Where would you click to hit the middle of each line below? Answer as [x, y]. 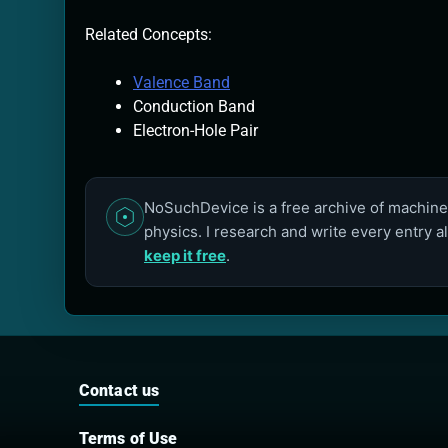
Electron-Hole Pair [195, 130]
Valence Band [181, 82]
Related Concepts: [148, 34]
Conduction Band [194, 106]
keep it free [185, 255]
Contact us [119, 390]
